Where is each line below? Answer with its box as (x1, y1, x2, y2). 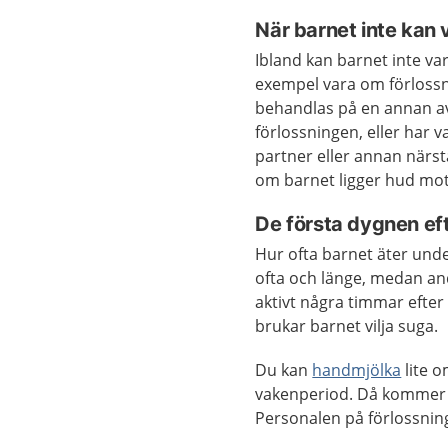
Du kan (255, 359, 313, 382)
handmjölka (312, 359, 402, 382)
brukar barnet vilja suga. (255, 315, 439, 338)
